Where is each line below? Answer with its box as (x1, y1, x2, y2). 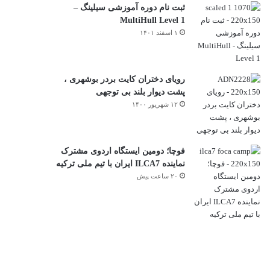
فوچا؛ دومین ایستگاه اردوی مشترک (60, 146, 185, 155)
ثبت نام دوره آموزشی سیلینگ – (73, 2, 185, 12)
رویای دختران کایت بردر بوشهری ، (63, 74, 185, 84)
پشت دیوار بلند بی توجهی (95, 87, 185, 96)
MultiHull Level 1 (119, 15, 185, 25)
